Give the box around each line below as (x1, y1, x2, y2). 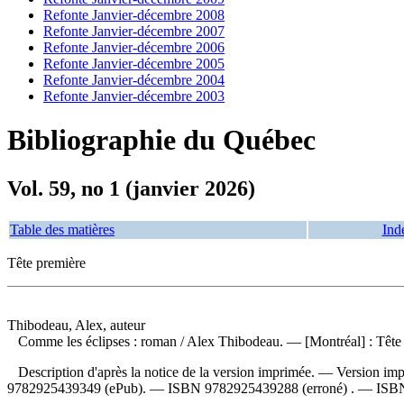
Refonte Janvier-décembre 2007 (43, 23, 225, 39)
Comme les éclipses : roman (18, 333, 180, 349)
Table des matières (10, 221, 115, 237)
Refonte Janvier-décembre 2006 (43, 40, 225, 55)
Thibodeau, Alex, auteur (7, 317, 145, 333)
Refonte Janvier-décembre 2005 (43, 56, 225, 71)
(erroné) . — (298, 380, 376, 396)
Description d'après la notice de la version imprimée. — (7, 363, 336, 380)
